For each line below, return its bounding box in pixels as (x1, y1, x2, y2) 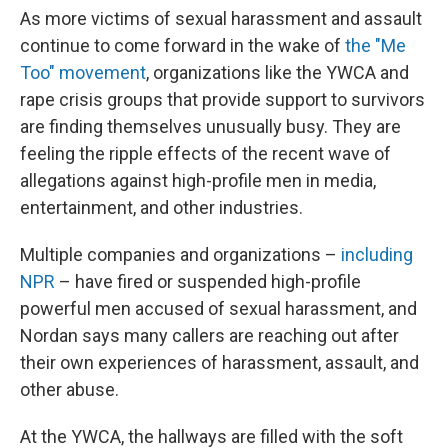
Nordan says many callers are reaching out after (20, 325, 399, 346)
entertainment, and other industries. (20, 197, 303, 218)
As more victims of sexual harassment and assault (20, 8, 422, 29)
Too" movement (20, 62, 146, 83)
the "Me (345, 35, 406, 56)
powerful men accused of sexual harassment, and (20, 298, 417, 319)
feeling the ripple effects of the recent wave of (20, 143, 391, 164)
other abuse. (20, 379, 119, 400)
